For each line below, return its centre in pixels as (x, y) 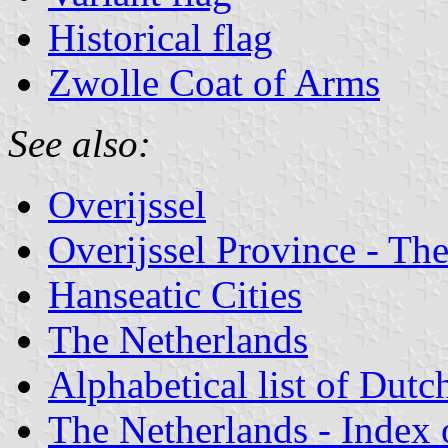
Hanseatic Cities (175, 294)
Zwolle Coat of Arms (214, 82)
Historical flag (160, 37)
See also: (79, 143)
